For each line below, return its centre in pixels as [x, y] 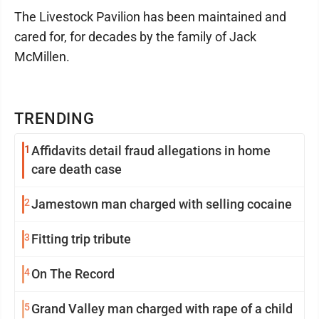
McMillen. [42, 56]
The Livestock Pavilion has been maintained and [150, 16]
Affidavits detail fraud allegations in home [151, 150]
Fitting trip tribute [81, 239]
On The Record [73, 273]
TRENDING [55, 118]
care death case [77, 169]
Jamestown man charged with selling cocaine [162, 204]
